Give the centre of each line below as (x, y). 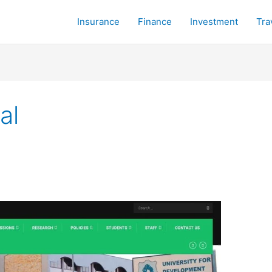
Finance (155, 22)
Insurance (98, 22)
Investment (214, 22)
